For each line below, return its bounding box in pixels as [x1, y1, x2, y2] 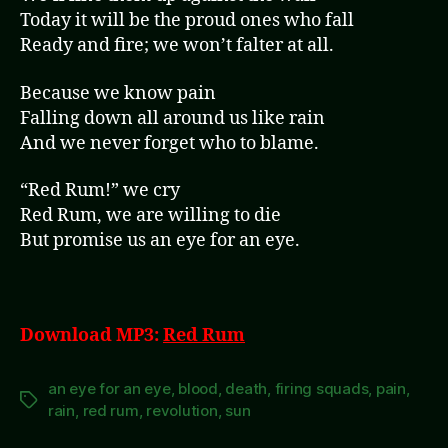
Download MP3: [20, 324, 163, 347]
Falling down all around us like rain [20, 106, 325, 130]
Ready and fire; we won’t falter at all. [20, 34, 334, 57]
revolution [146, 401, 218, 420]
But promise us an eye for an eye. [20, 229, 300, 252]
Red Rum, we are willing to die [20, 204, 281, 227]
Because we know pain [20, 81, 216, 105]
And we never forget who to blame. [20, 131, 319, 155]
